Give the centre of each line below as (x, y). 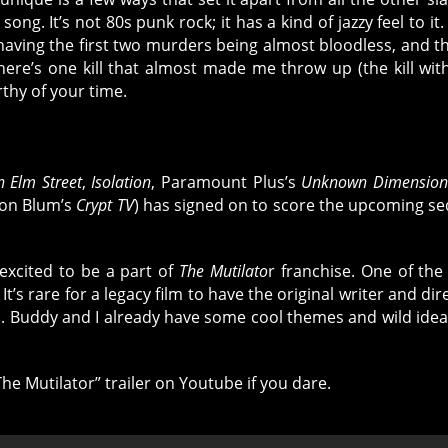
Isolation (121, 182)
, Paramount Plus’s (226, 182)
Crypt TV (105, 205)
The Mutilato (223, 271)
